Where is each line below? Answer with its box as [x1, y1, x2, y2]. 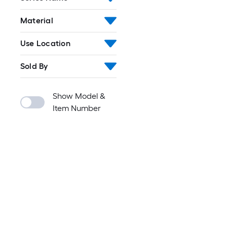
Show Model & [53, 91, 105, 101]
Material [20, 16, 53, 25]
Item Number [53, 103, 101, 113]
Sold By [20, 61, 48, 71]
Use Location [20, 39, 70, 48]
